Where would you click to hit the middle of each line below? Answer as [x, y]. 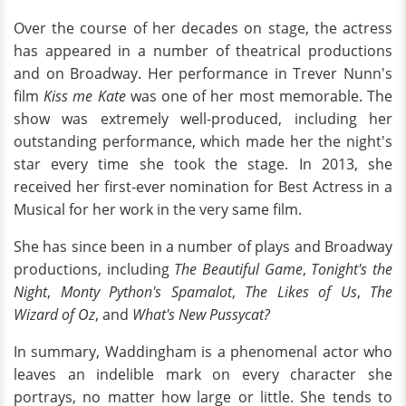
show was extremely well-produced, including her [203, 119]
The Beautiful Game [238, 270]
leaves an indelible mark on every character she [203, 375]
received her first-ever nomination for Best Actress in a [203, 187]
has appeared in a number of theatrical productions [203, 51]
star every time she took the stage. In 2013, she [203, 164]
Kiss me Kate [85, 97]
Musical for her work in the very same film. [159, 210]
